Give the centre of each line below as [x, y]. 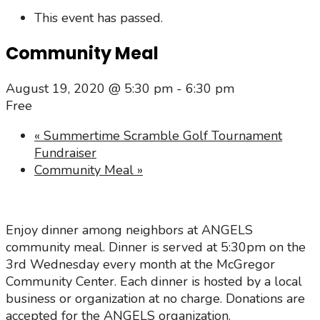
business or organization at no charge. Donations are [155, 298]
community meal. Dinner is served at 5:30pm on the [156, 247]
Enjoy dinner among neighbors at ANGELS [129, 230]
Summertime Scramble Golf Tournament [161, 135]
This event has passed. [99, 18]
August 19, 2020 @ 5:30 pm [89, 88]
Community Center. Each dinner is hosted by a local [154, 281]
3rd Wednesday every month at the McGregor [140, 264]
